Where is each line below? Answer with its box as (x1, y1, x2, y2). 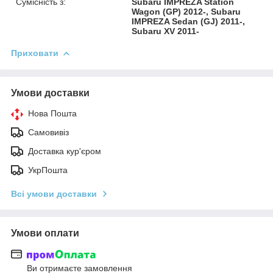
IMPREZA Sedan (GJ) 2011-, (132, 16, 246, 26)
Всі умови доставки (11, 188, 97, 199)
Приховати (11, 48, 58, 58)
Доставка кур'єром (28, 146, 101, 156)
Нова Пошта (28, 108, 77, 118)
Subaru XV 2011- (132, 26, 200, 36)
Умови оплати (11, 227, 79, 238)
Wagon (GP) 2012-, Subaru (132, 6, 241, 16)
